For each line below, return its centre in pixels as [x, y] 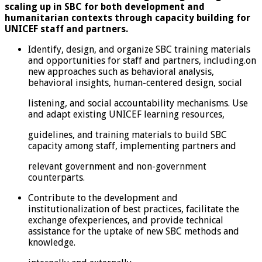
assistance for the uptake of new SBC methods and [134, 231]
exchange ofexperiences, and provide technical [126, 220]
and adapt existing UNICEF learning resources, [126, 114]
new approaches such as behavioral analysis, [121, 71]
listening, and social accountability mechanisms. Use [138, 103]
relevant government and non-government [117, 166]
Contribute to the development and [103, 198]
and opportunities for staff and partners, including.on [142, 60]
